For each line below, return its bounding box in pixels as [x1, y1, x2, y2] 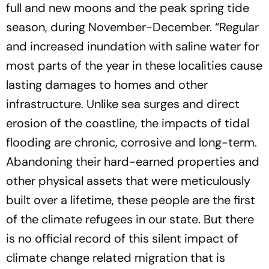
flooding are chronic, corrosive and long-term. [6, 134, 257, 150]
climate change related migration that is [6, 249, 225, 265]
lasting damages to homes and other [6, 76, 208, 92]
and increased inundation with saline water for [6, 38, 259, 54]
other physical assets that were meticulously [6, 172, 250, 189]
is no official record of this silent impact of [6, 230, 238, 246]
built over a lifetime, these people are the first [6, 192, 255, 208]
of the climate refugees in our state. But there [6, 211, 254, 227]
